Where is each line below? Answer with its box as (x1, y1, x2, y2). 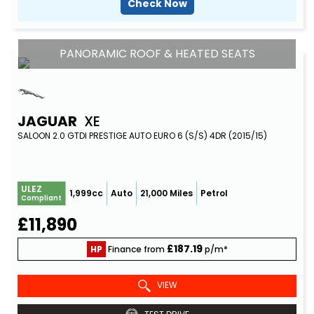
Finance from (105, 243, 167, 255)
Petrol (200, 187, 228, 199)
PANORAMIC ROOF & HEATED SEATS (59, 46, 255, 62)
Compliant (21, 193, 62, 203)
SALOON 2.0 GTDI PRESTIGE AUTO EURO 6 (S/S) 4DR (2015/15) (18, 130, 267, 142)
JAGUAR (18, 111, 77, 131)
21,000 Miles (140, 187, 193, 199)
